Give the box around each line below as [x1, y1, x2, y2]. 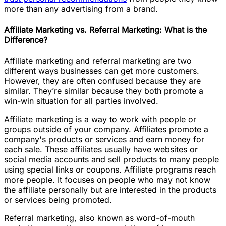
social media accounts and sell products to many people [4, 154, 219, 164]
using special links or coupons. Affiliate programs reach [4, 164, 216, 175]
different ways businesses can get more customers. [4, 65, 199, 76]
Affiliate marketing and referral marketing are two [4, 55, 192, 66]
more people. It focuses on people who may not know [4, 174, 210, 185]
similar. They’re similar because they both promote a [4, 85, 203, 96]
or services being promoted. [4, 194, 112, 205]
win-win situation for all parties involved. [4, 95, 158, 106]
